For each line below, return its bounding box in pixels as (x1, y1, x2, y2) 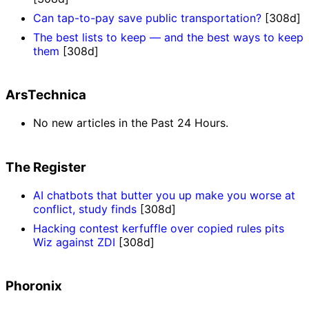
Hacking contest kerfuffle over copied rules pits (33, 221, 284, 235)
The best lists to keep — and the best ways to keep (33, 30, 303, 44)
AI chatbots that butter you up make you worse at (33, 188, 295, 202)
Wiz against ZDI (33, 235, 115, 249)
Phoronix (6, 278, 62, 295)
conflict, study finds (33, 201, 137, 216)
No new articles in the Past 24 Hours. (33, 116, 228, 130)
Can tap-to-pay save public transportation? (33, 10, 261, 25)
